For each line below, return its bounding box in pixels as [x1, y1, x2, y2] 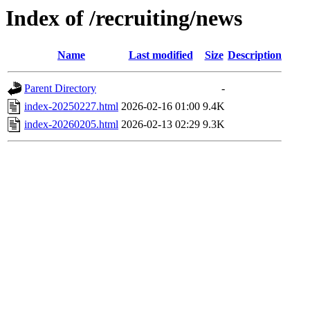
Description [228, 49, 282, 62]
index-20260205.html [24, 118, 118, 131]
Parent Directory [24, 82, 96, 95]
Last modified [128, 49, 193, 62]
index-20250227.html [24, 100, 118, 113]
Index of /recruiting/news [6, 6, 242, 30]
